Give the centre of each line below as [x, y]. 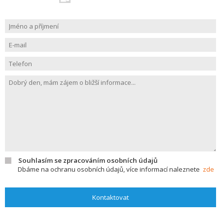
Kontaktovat [110, 197]
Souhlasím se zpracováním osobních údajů [88, 160]
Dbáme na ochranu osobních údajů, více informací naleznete [110, 169]
